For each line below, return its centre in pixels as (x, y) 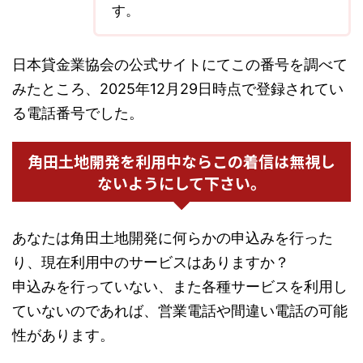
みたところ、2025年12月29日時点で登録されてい (178, 89)
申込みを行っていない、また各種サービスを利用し (180, 287)
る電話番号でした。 (78, 113)
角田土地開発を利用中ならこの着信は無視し (181, 161)
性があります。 (63, 335)
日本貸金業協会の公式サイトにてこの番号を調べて (180, 65)
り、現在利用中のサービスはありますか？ (151, 263)
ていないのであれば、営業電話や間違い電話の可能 (180, 311)
